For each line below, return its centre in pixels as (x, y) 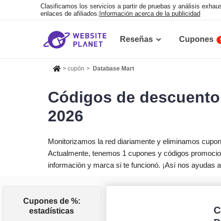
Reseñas (136, 39)
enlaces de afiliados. (70, 14)
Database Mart (114, 69)
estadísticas (52, 211)
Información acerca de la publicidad (150, 14)
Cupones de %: (52, 201)
